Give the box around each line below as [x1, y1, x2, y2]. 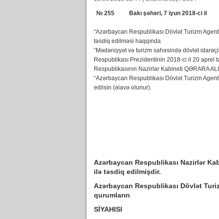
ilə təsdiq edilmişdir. [94, 168, 161, 175]
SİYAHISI [94, 205, 122, 213]
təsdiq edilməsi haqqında [94, 38, 161, 44]
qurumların [94, 191, 130, 199]
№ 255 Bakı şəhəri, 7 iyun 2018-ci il [96, 10, 207, 17]
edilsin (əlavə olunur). [94, 84, 152, 91]
